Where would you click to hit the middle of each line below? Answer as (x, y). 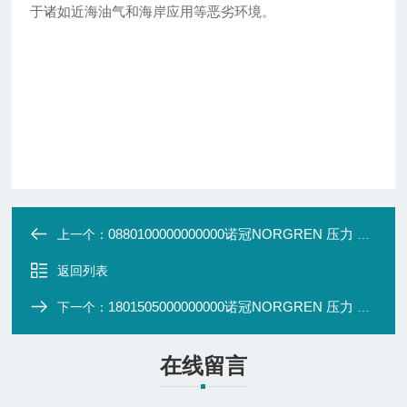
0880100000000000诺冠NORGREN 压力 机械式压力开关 (233, 234)
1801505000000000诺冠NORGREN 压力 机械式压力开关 (233, 307)
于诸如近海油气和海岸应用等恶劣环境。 (153, 12)
